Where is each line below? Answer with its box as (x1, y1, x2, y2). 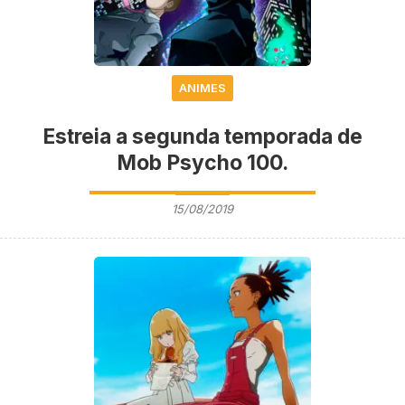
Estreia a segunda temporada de (42, 123, 363, 149)
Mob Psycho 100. (117, 149, 288, 175)
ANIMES (179, 80, 226, 95)
